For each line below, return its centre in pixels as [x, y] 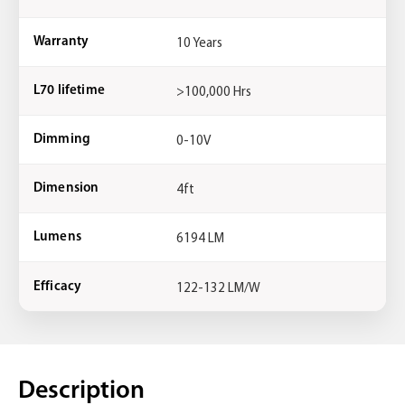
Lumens [57, 237]
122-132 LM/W [218, 287]
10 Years [199, 42]
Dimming [62, 140]
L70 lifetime [69, 91]
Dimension [66, 188]
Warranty [61, 42]
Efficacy [58, 287]
